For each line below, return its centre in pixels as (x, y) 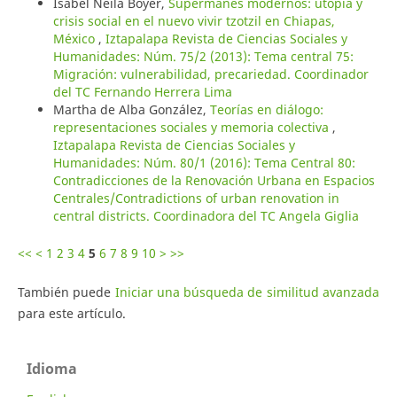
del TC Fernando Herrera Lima (142, 92)
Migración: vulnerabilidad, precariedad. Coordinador (210, 74)
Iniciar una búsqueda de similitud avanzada (247, 292)
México (75, 39)
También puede (66, 292)
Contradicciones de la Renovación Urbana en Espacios (214, 181)
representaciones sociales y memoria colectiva (192, 128)
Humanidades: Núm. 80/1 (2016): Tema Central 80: (204, 163)
